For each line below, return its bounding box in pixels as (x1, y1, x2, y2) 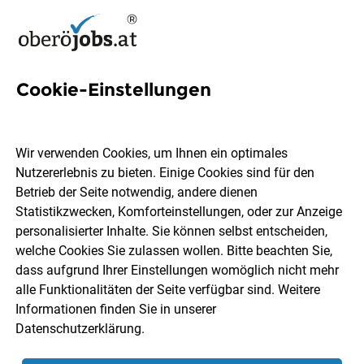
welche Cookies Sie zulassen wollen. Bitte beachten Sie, (15, 243, 333, 259)
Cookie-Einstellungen (16, 79, 211, 101)
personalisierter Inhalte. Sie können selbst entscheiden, (15, 223, 328, 240)
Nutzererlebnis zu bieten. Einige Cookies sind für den (15, 165, 315, 181)
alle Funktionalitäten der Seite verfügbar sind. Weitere (15, 282, 321, 298)
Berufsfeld (220, 251, 280, 266)
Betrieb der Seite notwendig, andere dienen (15, 184, 258, 201)
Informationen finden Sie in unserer (15, 301, 217, 318)
